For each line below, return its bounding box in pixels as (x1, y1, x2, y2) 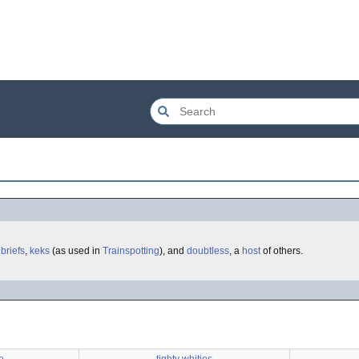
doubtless (187, 245, 229, 256)
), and (159, 245, 187, 256)
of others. (260, 245, 303, 256)
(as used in (50, 245, 103, 256)
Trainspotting (103, 245, 159, 256)
